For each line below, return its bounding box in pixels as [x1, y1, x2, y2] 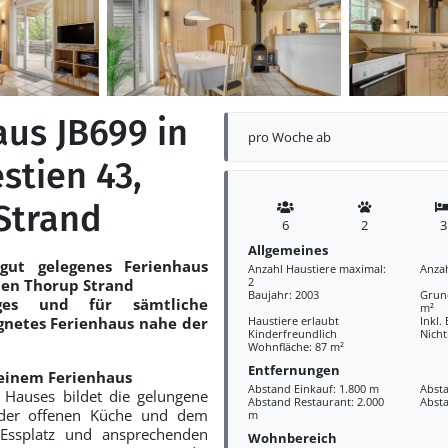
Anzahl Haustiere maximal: [247, 261, 386, 276]
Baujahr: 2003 [247, 287, 319, 302]
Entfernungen [247, 360, 340, 379]
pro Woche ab [247, 127, 331, 146]
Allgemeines [247, 240, 328, 259]
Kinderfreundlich [247, 326, 337, 341]
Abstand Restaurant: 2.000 [247, 394, 384, 409]
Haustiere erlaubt [247, 313, 339, 328]
